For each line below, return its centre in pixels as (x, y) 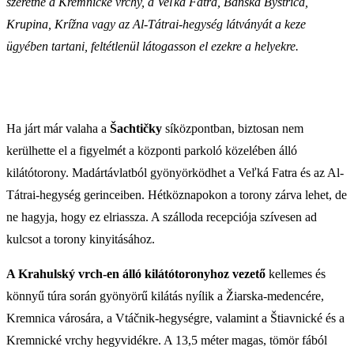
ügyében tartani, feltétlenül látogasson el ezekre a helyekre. (153, 46)
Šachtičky (136, 128)
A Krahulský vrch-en (63, 273)
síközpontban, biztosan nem (233, 128)
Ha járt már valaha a (58, 128)
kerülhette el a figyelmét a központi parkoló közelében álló (152, 150)
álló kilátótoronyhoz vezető (194, 273)
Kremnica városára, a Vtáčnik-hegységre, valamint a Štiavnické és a (175, 318)
